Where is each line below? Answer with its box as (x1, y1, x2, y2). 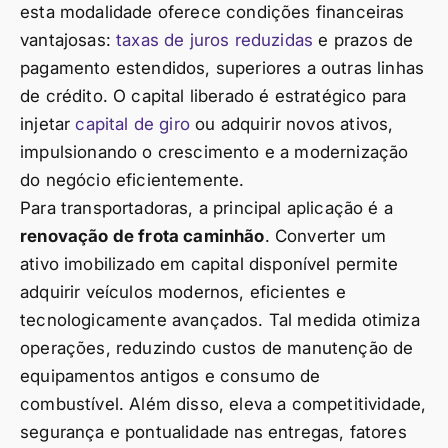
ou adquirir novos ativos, (189, 113, 394, 134)
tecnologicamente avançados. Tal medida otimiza (20, 309, 420, 330)
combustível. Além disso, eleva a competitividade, (20, 393, 427, 414)
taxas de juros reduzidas (116, 29, 314, 50)
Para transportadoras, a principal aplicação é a (20, 197, 393, 218)
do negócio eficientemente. (20, 169, 245, 190)
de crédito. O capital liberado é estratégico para (20, 85, 407, 106)
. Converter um (264, 225, 386, 246)
